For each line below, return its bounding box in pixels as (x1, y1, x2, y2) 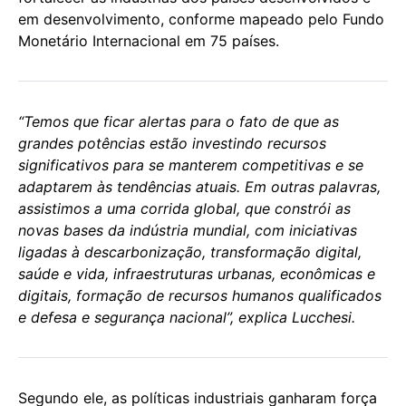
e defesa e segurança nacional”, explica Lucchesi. (18, 308, 355, 327)
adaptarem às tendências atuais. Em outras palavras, (18, 178, 381, 197)
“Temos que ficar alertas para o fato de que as (18, 112, 339, 131)
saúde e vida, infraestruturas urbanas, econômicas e (18, 265, 375, 284)
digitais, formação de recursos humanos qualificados (18, 286, 382, 305)
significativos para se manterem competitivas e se (18, 156, 363, 175)
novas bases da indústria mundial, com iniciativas (18, 221, 357, 240)
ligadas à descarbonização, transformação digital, (18, 243, 362, 262)
